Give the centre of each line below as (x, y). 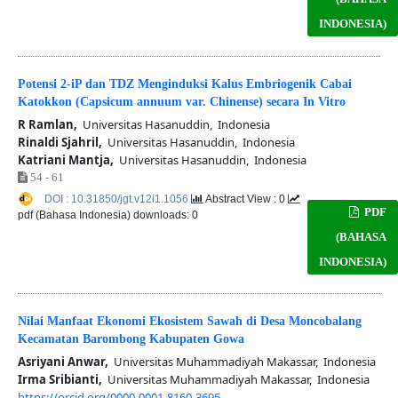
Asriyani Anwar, (63, 361)
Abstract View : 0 (245, 199)
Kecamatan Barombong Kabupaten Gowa (131, 338)
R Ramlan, (47, 124)
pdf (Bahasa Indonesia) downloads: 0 (107, 215)
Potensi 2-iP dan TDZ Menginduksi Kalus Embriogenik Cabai (184, 84)
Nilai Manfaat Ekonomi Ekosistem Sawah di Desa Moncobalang (189, 321)
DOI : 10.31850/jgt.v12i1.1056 (117, 199)
